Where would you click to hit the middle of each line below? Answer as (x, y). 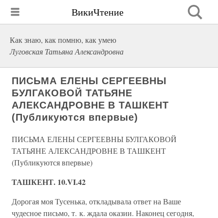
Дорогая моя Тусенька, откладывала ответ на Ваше (96, 201)
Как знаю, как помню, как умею (63, 40)
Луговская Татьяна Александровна (67, 51)
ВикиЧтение (98, 12)
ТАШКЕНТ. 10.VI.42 (49, 182)
